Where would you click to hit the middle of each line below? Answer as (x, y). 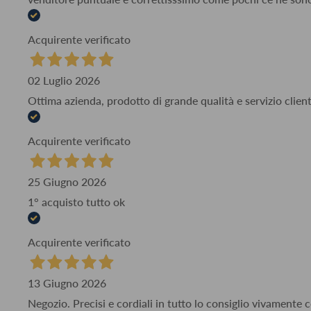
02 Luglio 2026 (64, 80)
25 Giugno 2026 (67, 181)
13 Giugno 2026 (67, 283)
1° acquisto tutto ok (76, 201)
